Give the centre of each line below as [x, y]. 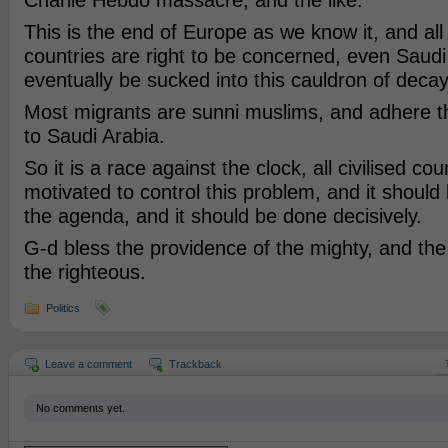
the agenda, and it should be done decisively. [222, 216]
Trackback [195, 364]
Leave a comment [88, 364]
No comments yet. [80, 408]
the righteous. [84, 272]
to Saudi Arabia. [94, 136]
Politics [62, 308]
